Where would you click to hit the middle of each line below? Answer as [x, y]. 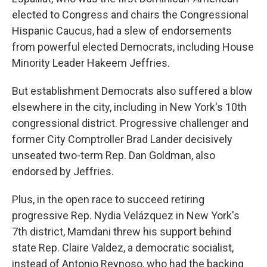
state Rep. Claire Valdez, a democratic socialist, [123, 248]
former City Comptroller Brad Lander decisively [122, 139]
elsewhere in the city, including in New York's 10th [129, 107]
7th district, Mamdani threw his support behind [122, 232]
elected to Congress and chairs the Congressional [130, 15]
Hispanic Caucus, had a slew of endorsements [122, 31]
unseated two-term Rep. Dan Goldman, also [114, 155]
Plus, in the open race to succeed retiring [108, 199]
